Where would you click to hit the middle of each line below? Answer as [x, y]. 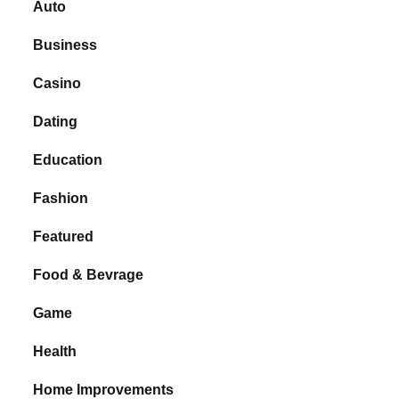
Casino [57, 83]
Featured [64, 236]
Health [55, 351]
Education [68, 159]
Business [65, 45]
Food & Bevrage [89, 274]
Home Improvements [104, 389]
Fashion [61, 198]
